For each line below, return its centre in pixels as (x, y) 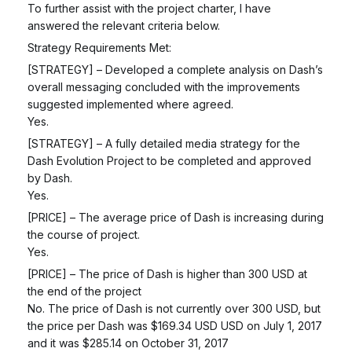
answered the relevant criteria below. (124, 26)
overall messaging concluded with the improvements (164, 87)
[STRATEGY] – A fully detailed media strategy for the (164, 143)
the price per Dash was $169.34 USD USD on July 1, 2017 (175, 326)
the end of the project (84, 291)
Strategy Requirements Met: (99, 48)
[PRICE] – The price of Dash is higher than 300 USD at (167, 274)
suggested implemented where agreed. (130, 104)
